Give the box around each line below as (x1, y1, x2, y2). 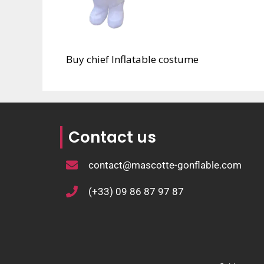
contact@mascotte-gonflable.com (88, 159, 242, 171)
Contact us (68, 126, 156, 148)
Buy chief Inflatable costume (66, 52, 199, 66)
